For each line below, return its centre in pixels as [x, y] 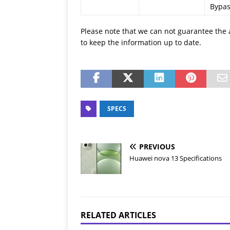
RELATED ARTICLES [118, 215]
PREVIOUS [157, 147]
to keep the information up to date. [141, 42]
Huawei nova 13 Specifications [176, 158]
